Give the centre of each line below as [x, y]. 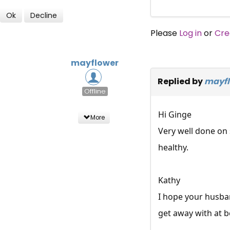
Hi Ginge [175, 114]
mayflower [95, 63]
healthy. [173, 147]
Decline [44, 15]
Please [165, 33]
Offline [95, 91]
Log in [190, 33]
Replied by [181, 81]
